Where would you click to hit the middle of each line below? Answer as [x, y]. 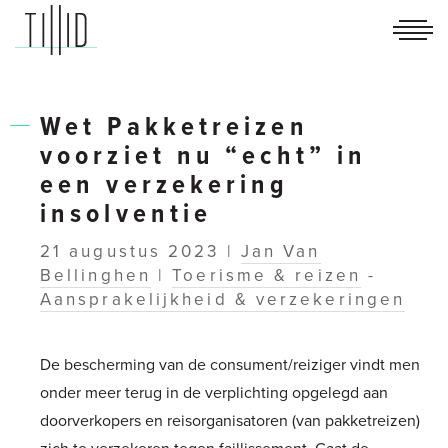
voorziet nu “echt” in [204, 154]
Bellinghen [95, 275]
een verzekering [165, 183]
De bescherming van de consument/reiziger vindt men [230, 363]
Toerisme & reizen [266, 275]
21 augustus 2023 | [140, 251]
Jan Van [280, 251]
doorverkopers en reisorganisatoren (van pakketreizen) [230, 419]
